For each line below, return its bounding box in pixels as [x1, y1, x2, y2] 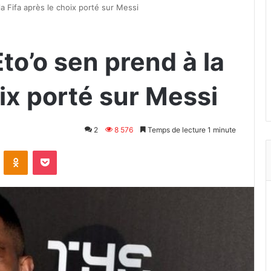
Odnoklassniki [27, 145, 79, 155]
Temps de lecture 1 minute [146, 125, 236, 134]
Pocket [56, 145, 82, 155]
